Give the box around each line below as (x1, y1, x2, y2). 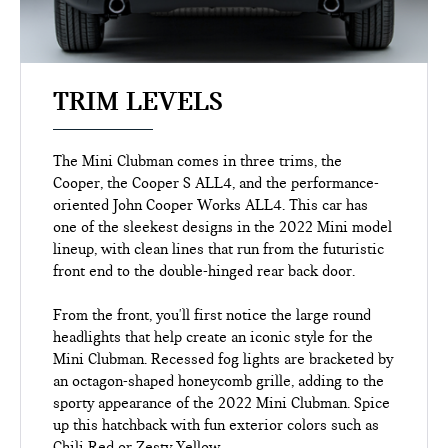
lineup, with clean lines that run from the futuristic (53, 239, 385, 258)
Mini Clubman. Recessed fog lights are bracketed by (53, 349, 394, 368)
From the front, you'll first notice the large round (53, 305, 372, 324)
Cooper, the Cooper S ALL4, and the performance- (53, 173, 380, 192)
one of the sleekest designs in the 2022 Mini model (53, 217, 393, 236)
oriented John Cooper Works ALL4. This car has (53, 195, 369, 214)
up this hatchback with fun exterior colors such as (53, 415, 380, 434)
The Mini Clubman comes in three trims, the (53, 151, 343, 170)
